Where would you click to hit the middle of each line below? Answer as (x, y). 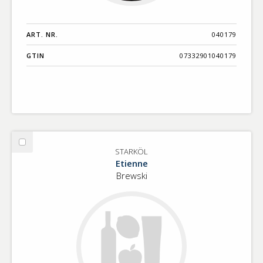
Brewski (131, 175)
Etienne (131, 163)
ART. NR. (42, 34)
